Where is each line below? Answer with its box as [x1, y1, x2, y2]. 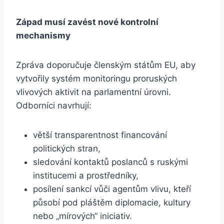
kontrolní [120, 17, 158, 27]
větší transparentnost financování [33, 130, 167, 140]
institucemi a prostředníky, [33, 170, 138, 181]
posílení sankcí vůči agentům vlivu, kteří [33, 184, 191, 194]
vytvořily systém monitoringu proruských [16, 73, 177, 84]
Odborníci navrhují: [16, 100, 91, 111]
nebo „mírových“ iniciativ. [33, 211, 132, 221]
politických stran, [33, 143, 100, 154]
